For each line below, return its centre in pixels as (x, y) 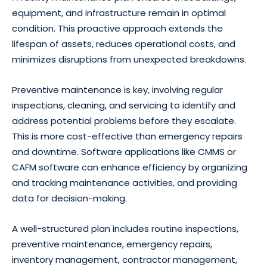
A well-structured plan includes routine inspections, (125, 229)
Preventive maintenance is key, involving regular (117, 90)
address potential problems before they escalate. (124, 121)
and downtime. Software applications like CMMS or (124, 152)
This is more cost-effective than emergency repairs (127, 136)
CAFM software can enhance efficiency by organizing (130, 167)
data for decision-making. (69, 198)
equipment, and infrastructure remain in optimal (119, 13)
